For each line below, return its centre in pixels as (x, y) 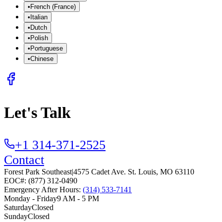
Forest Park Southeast (38, 171)
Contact (24, 160)
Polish (39, 38)
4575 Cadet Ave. (100, 171)
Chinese (42, 58)
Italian (39, 17)
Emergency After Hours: (43, 189)
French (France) (53, 6)
